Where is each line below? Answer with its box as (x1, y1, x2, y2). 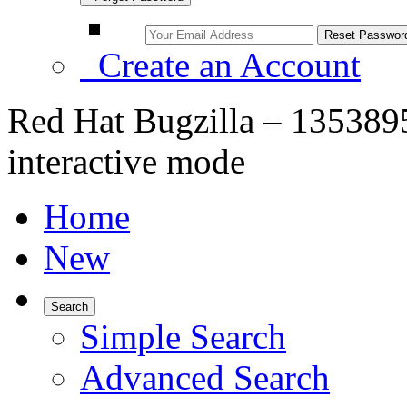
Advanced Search (80, 358, 330, 397)
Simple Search (80, 317, 286, 356)
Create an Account (80, 45, 361, 84)
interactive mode (7, 142, 245, 181)
